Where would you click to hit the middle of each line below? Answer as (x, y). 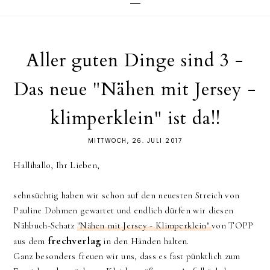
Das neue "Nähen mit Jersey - (135, 90)
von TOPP (233, 226)
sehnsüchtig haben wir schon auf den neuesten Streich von (127, 196)
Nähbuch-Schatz (45, 226)
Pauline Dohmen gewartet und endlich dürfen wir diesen (124, 211)
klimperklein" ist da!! (135, 119)
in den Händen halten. (146, 241)
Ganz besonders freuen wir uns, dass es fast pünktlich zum (127, 256)
